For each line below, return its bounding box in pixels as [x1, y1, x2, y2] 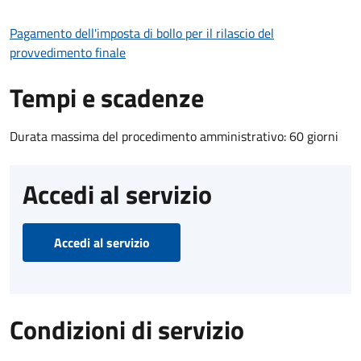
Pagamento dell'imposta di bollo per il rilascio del [10, 23, 274, 44]
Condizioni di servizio [10, 310, 244, 350]
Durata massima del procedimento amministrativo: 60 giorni [10, 127, 338, 147]
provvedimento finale [10, 43, 126, 63]
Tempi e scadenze [10, 78, 204, 118]
